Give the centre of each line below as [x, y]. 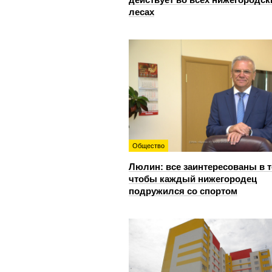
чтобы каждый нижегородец [193, 178]
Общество [148, 145]
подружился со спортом [183, 191]
